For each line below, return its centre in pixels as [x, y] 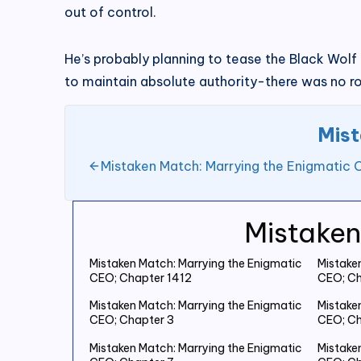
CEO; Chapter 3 [132, 320]
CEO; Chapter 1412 [141, 278]
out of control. [110, 12]
